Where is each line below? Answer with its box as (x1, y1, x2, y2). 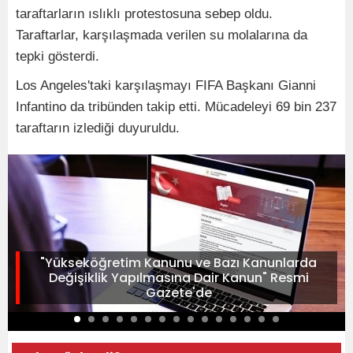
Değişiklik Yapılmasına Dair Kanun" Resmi (48, 269, 309, 288)
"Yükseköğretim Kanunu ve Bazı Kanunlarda (40, 254, 317, 273)
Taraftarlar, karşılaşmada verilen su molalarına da (16, 28, 307, 43)
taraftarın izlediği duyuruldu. (16, 121, 180, 136)
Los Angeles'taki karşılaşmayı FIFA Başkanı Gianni (16, 78, 316, 94)
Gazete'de (145, 284, 212, 303)
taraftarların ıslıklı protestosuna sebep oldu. (16, 6, 273, 22)
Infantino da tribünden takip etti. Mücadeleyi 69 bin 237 (16, 99, 336, 115)
